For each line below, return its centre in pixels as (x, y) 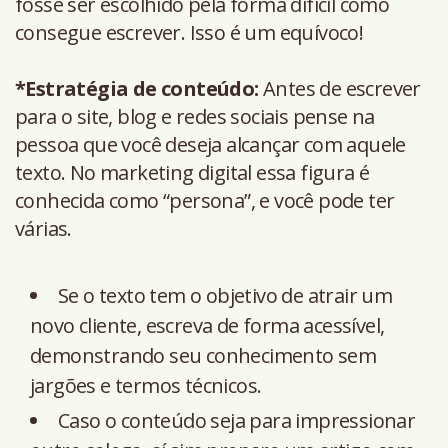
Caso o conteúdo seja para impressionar (237, 420)
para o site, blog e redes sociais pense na (195, 116)
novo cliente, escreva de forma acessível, (207, 325)
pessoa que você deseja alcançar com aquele (210, 144)
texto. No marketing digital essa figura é (192, 172)
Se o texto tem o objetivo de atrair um (225, 295)
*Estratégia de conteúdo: (137, 88)
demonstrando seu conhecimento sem (203, 355)
